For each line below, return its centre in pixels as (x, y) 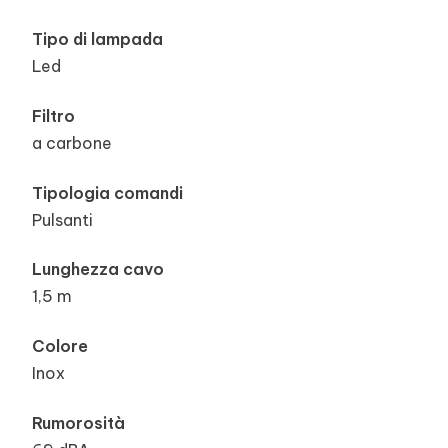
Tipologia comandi (107, 192)
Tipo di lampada (97, 39)
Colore (60, 345)
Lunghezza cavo (98, 269)
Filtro (53, 116)
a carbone (72, 143)
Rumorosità (78, 422)
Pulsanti (62, 219)
